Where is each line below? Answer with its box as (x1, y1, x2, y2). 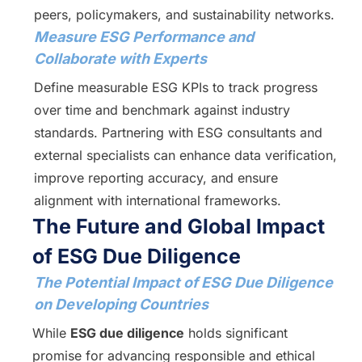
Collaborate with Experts (33, 50, 207, 67)
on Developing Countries (33, 296, 208, 313)
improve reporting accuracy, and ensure (33, 170, 278, 186)
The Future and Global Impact (32, 214, 325, 238)
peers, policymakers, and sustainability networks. (33, 6, 335, 23)
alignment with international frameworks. (33, 192, 281, 208)
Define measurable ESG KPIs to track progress (33, 79, 318, 95)
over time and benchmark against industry (33, 102, 290, 118)
